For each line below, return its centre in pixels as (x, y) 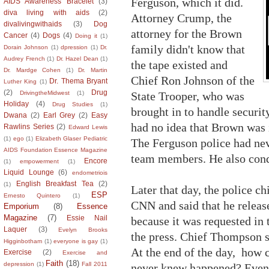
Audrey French (24, 58)
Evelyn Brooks (83, 229)
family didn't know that (188, 49)
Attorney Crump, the (181, 18)
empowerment (39, 161)
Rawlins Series (29, 126)
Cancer (16, 35)
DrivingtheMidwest (45, 92)
